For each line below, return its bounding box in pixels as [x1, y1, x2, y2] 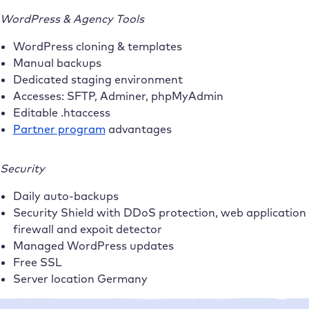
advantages [105, 122, 172, 137]
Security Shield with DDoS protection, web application [12, 205, 306, 219]
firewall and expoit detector [12, 221, 162, 236]
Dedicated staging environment [12, 72, 183, 87]
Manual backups [12, 56, 101, 70]
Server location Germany [12, 271, 148, 286]
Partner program [12, 122, 106, 137]
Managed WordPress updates [12, 238, 174, 252]
